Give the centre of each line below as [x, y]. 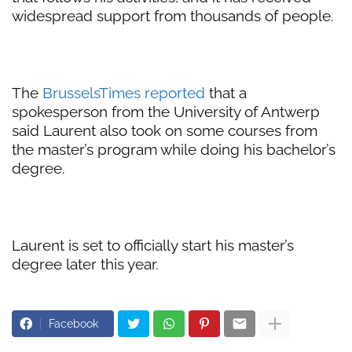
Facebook [73, 324]
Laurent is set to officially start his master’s [153, 246]
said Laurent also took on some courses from [165, 131]
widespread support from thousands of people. [173, 16]
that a [226, 93]
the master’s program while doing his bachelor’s [174, 150]
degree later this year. [85, 264]
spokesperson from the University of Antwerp [166, 112]
